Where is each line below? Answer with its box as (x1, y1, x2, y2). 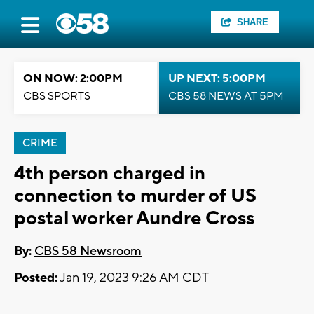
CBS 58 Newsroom (34, 243, 142, 260)
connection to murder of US (14, 184, 257, 208)
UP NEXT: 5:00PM (168, 71, 266, 86)
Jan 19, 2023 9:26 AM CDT (57, 270, 209, 287)
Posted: (14, 270, 57, 287)
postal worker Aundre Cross (14, 206, 254, 231)
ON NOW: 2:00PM (23, 71, 123, 86)
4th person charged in (14, 161, 205, 186)
